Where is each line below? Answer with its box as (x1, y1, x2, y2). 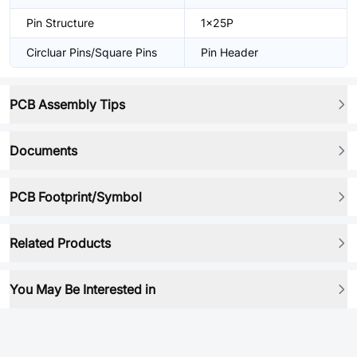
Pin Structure (26, 16, 94, 29)
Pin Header (201, 45, 258, 59)
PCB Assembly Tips (10, 96, 125, 112)
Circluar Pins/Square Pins (26, 45, 157, 59)
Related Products (10, 235, 111, 251)
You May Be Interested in (10, 281, 155, 297)
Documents (10, 143, 77, 159)
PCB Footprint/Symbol (10, 189, 142, 205)
